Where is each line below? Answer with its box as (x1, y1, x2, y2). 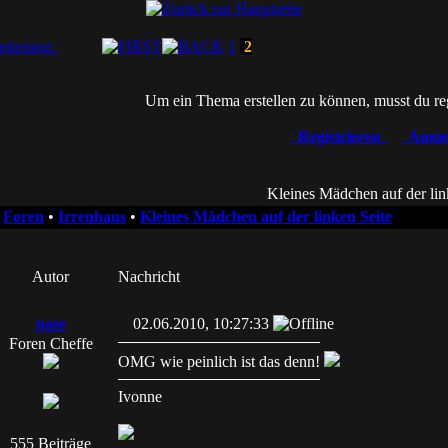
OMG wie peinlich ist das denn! (118, 353, 324, 370)
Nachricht (118, 268, 180, 285)
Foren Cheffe (8, 335, 93, 352)
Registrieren (290, 128, 389, 145)
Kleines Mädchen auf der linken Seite (140, 208, 392, 225)
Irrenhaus (58, 208, 126, 225)
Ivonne (118, 388, 162, 405)
